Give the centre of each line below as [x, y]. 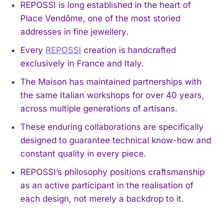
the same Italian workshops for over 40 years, [112, 95]
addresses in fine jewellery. [74, 31]
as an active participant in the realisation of [107, 185]
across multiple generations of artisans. [99, 108]
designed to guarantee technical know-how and [116, 140]
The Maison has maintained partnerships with [111, 82]
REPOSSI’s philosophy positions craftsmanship [112, 172]
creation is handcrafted [129, 50]
